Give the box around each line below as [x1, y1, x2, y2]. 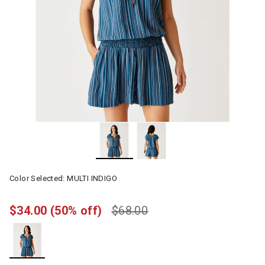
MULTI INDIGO [67, 174, 117, 183]
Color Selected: [9, 174, 67, 183]
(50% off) [50, 203, 102, 218]
